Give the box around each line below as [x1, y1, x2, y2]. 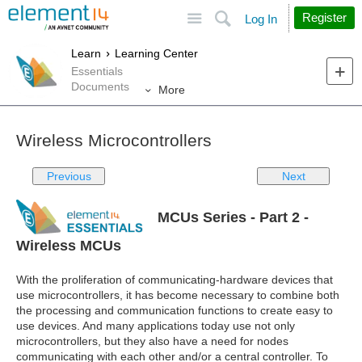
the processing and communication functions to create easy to [16, 304, 333, 318]
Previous [46, 170, 91, 183]
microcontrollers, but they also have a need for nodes [16, 335, 288, 348]
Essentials [71, 64, 123, 78]
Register [302, 11, 347, 24]
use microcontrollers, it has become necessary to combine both [16, 288, 339, 302]
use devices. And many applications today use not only [16, 319, 295, 333]
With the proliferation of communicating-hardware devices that [16, 273, 333, 287]
